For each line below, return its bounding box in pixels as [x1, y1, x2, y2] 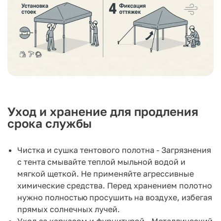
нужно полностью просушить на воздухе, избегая [17, 192, 212, 202]
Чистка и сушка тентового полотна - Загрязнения [17, 145, 211, 155]
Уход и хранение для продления [7, 104, 198, 118]
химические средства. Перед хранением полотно [17, 180, 212, 190]
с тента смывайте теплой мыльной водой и [17, 156, 185, 167]
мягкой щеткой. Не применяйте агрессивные [17, 168, 194, 179]
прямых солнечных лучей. [17, 204, 120, 214]
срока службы [7, 115, 92, 130]
